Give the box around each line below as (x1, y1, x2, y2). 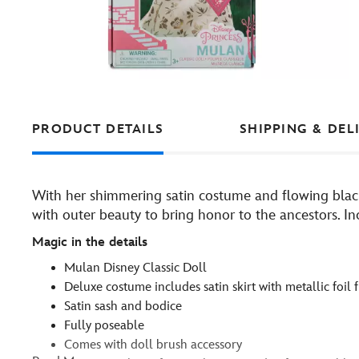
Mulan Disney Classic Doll (64, 260, 207, 276)
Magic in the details (32, 235, 147, 250)
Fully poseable (64, 318, 144, 333)
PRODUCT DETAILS (32, 122, 164, 137)
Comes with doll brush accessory (64, 337, 242, 353)
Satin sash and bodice (64, 299, 182, 314)
